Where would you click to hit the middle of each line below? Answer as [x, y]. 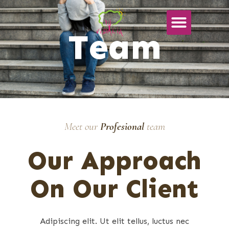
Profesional [122, 127]
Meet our [81, 127]
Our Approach [114, 161]
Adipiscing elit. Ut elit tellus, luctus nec [114, 221]
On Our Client [114, 189]
